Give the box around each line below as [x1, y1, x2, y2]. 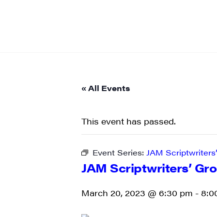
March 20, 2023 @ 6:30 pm [81, 187, 193, 199]
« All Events [81, 82, 130, 93]
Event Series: [93, 147, 146, 158]
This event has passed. [81, 115, 176, 127]
